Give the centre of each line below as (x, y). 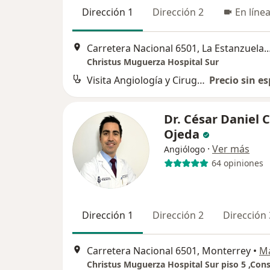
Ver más (231, 149)
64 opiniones (237, 163)
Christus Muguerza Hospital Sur (153, 61)
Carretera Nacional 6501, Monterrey (169, 251)
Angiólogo (184, 149)
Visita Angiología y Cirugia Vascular (201, 80)
